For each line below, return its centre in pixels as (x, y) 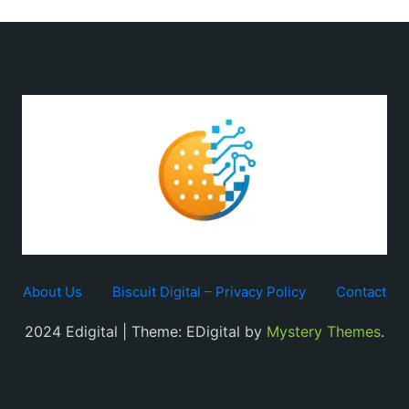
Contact (361, 292)
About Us (52, 292)
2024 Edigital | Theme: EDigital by (146, 331)
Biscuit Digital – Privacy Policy (209, 292)
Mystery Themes (324, 331)
